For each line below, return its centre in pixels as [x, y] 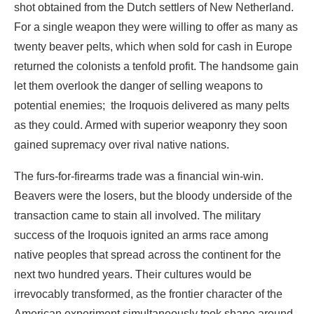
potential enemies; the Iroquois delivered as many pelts [152, 20]
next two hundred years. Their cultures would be [133, 189]
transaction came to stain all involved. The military [137, 130]
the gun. [35, 247]
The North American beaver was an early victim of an [145, 279]
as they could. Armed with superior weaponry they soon [151, 39]
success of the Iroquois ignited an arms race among [141, 149]
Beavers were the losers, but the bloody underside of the [153, 110]
